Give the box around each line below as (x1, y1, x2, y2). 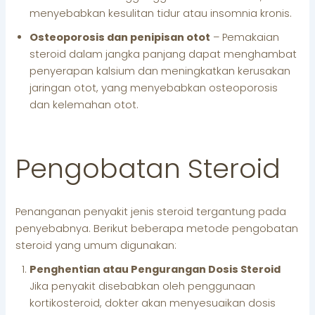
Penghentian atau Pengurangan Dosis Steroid (30, 262, 281, 276)
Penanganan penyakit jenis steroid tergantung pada (15, 204, 287, 219)
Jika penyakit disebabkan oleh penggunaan (30, 278, 256, 293)
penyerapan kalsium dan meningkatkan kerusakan (30, 64, 291, 79)
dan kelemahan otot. (30, 98, 139, 112)
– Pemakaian (210, 30, 280, 45)
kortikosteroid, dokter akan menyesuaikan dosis (30, 295, 276, 310)
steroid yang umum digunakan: (15, 238, 177, 252)
